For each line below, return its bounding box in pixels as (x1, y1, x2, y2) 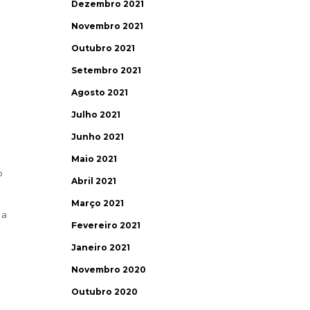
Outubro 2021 (71, 43, 136, 53)
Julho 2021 (71, 109, 121, 120)
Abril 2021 (71, 176, 117, 186)
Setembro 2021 (71, 65, 142, 75)
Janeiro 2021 (71, 242, 131, 253)
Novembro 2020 (71, 264, 147, 275)
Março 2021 (71, 198, 125, 208)
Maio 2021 (71, 154, 118, 164)
